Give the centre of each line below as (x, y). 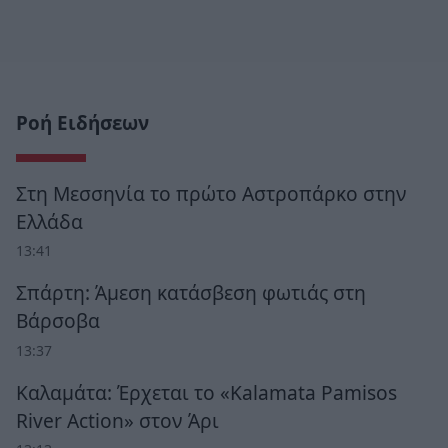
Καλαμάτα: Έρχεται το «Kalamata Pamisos (206, 393)
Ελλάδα (49, 221)
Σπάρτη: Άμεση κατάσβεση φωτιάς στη (191, 293)
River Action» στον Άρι (117, 421)
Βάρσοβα (58, 321)
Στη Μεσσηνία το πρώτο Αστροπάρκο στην (211, 193)
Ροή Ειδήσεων (82, 122)
